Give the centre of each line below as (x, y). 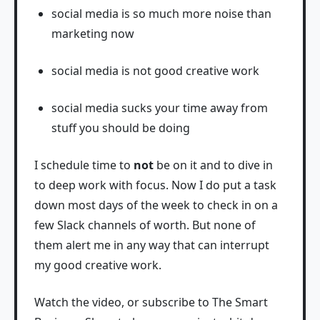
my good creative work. (98, 265)
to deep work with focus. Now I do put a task (155, 185)
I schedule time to (84, 165)
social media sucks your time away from (160, 108)
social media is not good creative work (155, 71)
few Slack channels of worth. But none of (145, 225)
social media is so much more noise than (161, 14)
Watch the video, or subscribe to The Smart (151, 302)
